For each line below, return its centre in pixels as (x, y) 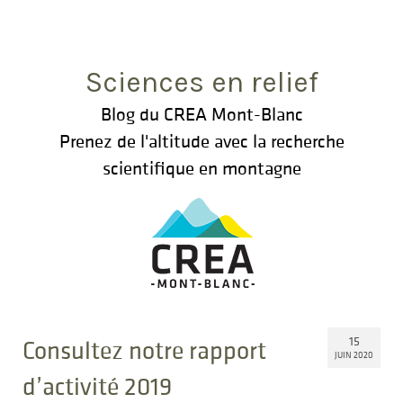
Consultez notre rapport (144, 350)
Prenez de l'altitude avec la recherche (201, 141)
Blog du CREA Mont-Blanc (201, 114)
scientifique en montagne (201, 168)
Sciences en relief (201, 82)
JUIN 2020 (354, 355)
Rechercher (53, 24)
